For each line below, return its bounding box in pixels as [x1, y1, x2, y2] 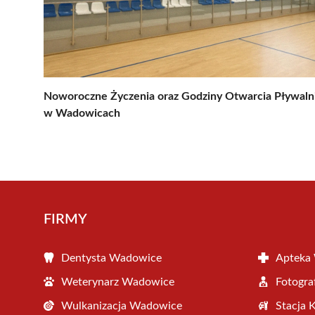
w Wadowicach [44, 107, 120, 119]
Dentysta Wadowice [61, 252, 162, 264]
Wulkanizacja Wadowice [61, 300, 182, 311]
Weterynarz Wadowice [61, 276, 174, 288]
